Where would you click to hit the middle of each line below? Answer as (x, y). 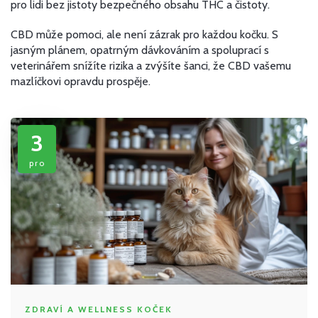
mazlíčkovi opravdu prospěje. (81, 81)
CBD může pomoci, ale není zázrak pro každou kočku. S (144, 34)
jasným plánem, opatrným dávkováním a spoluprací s (140, 50)
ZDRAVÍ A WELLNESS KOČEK (99, 309)
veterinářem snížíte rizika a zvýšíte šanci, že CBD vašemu (151, 66)
